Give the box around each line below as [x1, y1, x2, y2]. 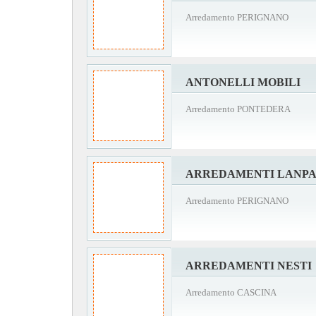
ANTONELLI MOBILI [186, 76, 300, 88]
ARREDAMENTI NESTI [186, 260, 312, 272]
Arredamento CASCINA [186, 287, 276, 298]
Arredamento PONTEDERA [186, 104, 291, 114]
